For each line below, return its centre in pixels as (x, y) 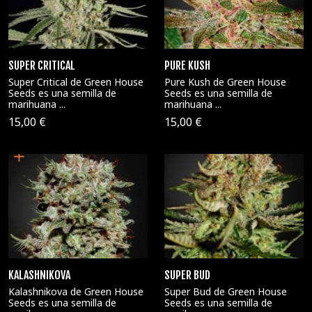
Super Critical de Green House (76, 82)
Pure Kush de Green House (225, 82)
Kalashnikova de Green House (76, 291)
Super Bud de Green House (226, 291)
